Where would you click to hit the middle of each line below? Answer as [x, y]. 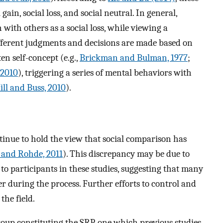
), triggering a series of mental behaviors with [105, 73]
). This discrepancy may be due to [126, 154]
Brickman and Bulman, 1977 [134, 58]
